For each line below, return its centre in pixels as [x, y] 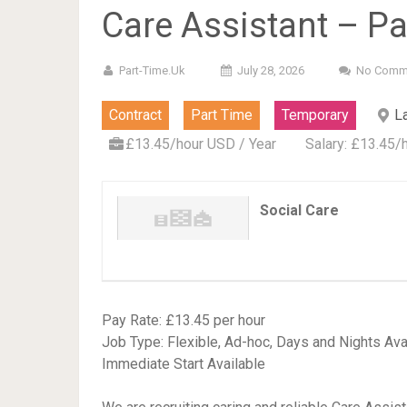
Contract [135, 115]
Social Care [299, 210]
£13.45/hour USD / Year [201, 144]
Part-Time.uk [152, 70]
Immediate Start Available [184, 364]
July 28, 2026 [271, 70]
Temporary [315, 115]
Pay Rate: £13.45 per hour [184, 320]
